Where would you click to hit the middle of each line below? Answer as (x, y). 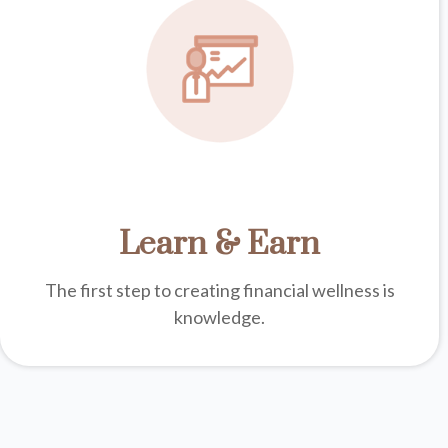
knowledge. (220, 316)
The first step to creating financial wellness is (219, 289)
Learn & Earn (220, 244)
